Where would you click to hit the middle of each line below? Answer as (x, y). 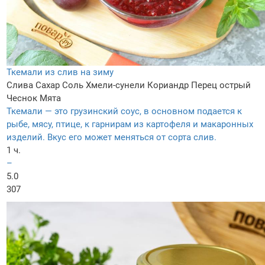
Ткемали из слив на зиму (60, 72)
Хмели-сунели (115, 85)
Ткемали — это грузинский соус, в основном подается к (124, 112)
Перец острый (221, 85)
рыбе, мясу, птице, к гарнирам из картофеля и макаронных (130, 125)
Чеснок (22, 98)
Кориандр (168, 85)
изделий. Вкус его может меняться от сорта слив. (112, 138)
